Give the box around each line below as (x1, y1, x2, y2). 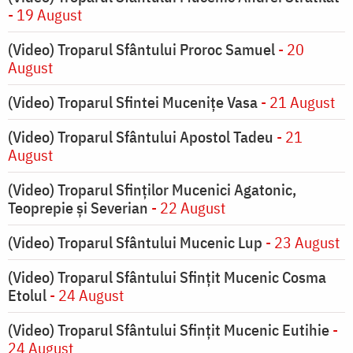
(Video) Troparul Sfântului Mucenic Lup (8, 232, 262, 254)
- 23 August (262, 232, 340, 254)
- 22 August (148, 197, 225, 219)
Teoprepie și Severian (8, 197, 148, 219)
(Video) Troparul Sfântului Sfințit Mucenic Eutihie (8, 319, 329, 341)
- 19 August (8, 4, 82, 26)
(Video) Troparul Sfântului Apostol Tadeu (8, 126, 273, 148)
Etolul (8, 284, 46, 307)
